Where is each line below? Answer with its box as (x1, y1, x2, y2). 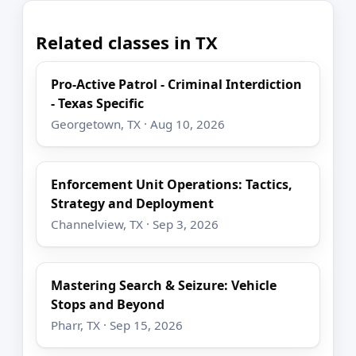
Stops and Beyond (51, 295, 165, 313)
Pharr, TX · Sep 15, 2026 (51, 316, 184, 333)
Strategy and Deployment (51, 195, 215, 213)
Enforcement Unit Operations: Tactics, (51, 176, 293, 194)
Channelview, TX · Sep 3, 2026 (51, 216, 219, 233)
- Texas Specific (51, 94, 145, 112)
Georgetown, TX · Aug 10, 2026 (51, 115, 226, 132)
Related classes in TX (36, 30, 218, 55)
